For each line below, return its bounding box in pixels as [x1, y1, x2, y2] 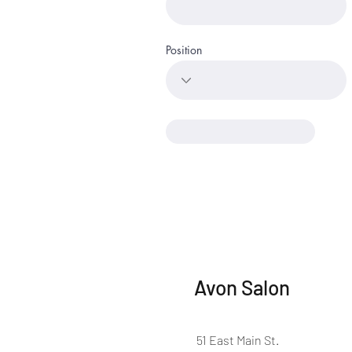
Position [166, 42, 202, 57]
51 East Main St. [196, 332, 279, 347]
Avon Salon [194, 275, 290, 299]
